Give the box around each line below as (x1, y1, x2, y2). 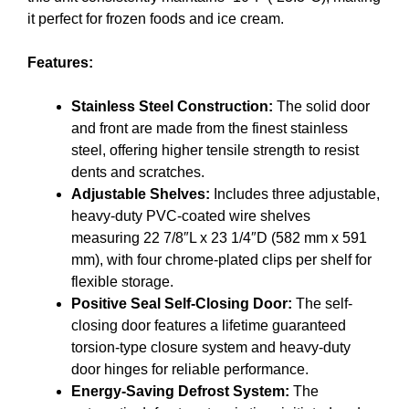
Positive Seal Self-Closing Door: (71, 296, 292, 312)
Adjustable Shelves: (71, 186, 210, 203)
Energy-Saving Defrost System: (71, 383, 289, 400)
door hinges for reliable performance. (71, 362, 309, 378)
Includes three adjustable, (210, 186, 380, 203)
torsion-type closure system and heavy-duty (71, 340, 351, 356)
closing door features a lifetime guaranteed (71, 318, 346, 334)
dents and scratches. (71, 164, 204, 181)
